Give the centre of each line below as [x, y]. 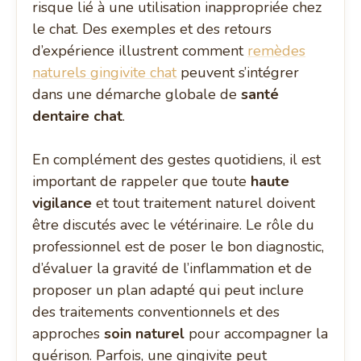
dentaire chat [78, 116]
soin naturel [145, 334]
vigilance [62, 203]
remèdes [277, 51]
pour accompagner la [257, 334]
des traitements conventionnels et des [156, 312]
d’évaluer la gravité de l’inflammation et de [172, 269]
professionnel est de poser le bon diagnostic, [178, 247]
